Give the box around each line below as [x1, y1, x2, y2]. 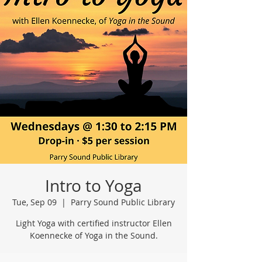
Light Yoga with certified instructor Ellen [15, 218, 172, 229]
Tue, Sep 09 [12, 196, 57, 208]
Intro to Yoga [45, 175, 142, 196]
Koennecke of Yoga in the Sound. [29, 230, 158, 241]
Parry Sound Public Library [71, 196, 175, 208]
